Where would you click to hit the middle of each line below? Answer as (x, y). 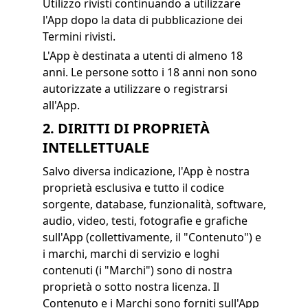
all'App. (61, 105)
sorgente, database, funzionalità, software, (154, 204)
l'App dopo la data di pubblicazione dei (142, 20)
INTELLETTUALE (96, 147)
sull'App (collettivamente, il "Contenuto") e (152, 237)
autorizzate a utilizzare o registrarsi (135, 89)
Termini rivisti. (79, 36)
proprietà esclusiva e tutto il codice (133, 188)
